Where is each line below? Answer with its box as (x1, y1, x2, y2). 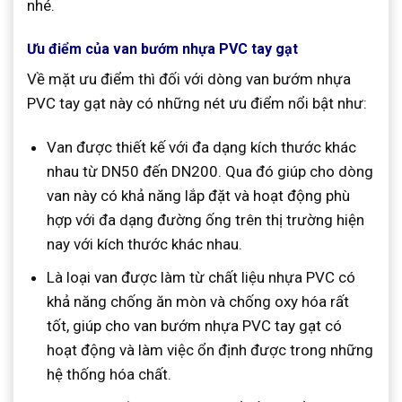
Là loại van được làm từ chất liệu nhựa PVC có (47, 268, 356, 287)
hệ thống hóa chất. (47, 365, 172, 384)
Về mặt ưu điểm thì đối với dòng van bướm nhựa (27, 70, 351, 89)
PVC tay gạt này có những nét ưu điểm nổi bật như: (27, 94, 367, 113)
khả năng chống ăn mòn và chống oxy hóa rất (47, 293, 350, 311)
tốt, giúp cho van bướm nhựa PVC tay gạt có (47, 317, 343, 336)
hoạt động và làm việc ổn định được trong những (47, 341, 374, 360)
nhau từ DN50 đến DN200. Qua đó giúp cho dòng (47, 162, 374, 181)
